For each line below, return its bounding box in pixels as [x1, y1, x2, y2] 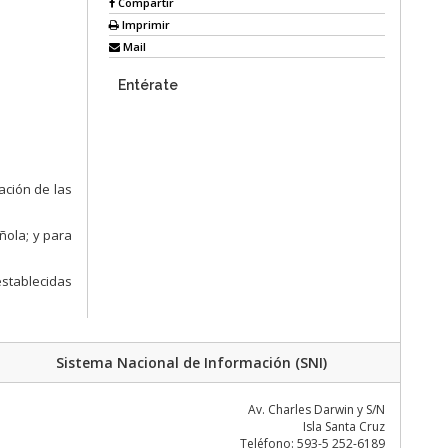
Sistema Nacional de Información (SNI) [56, 353, 328, 373]
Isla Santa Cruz [302, 417, 385, 435]
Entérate [117, 76, 178, 93]
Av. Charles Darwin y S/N [247, 400, 385, 418]
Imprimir [118, 16, 170, 32]
